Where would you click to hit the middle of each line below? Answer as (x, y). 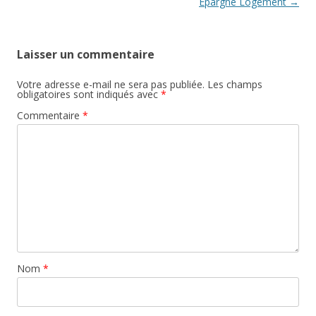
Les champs (235, 85)
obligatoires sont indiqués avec (89, 95)
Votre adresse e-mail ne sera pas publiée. (111, 85)
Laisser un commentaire (86, 55)
